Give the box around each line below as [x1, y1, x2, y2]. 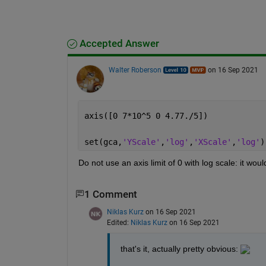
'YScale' [122, 137, 160, 147]
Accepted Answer [77, 37, 159, 49]
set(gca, [84, 137, 122, 147]
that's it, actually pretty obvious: [120, 243, 240, 254]
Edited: [106, 218, 131, 227]
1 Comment [84, 188, 137, 200]
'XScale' [193, 137, 232, 147]
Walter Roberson [108, 65, 161, 74]
